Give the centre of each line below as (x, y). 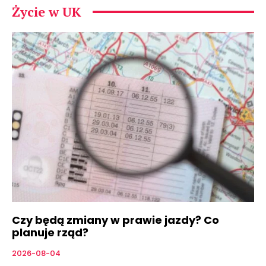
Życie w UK (46, 12)
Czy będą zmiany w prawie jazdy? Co (115, 220)
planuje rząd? (50, 232)
